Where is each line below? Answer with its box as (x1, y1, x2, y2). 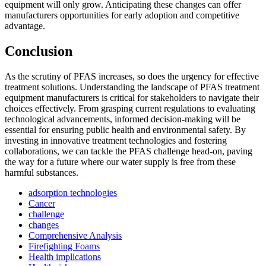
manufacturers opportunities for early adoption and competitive (5, 10, 239, 21)
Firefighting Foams (28, 241, 100, 252)
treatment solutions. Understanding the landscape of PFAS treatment (5, 82, 259, 93)
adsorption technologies (28, 188, 117, 198)
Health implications (28, 252, 101, 262)
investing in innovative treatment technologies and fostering (5, 135, 227, 146)
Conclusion (5, 43, 72, 59)
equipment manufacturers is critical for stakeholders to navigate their (5, 93, 259, 103)
